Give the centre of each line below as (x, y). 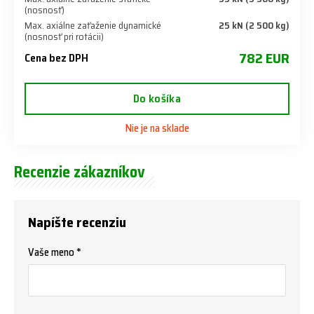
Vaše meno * (55, 253)
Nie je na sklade (157, 129)
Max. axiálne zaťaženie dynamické (93, 26)
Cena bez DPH (56, 58)
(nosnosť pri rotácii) (64, 37)
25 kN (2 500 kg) (254, 26)
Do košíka (157, 99)
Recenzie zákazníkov (80, 172)
